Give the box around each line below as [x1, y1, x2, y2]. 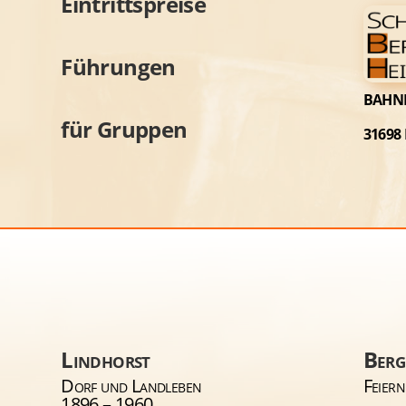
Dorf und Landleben [61, 372, 202, 398]
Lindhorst [61, 343, 150, 374]
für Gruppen [61, 114, 188, 145]
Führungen [61, 52, 176, 82]
